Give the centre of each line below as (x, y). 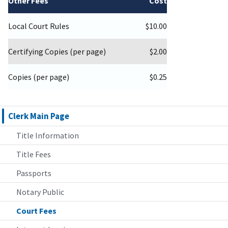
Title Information (48, 136)
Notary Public (40, 192)
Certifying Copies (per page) (57, 52)
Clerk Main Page (39, 116)
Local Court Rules (39, 26)
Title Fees (34, 154)
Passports (34, 173)
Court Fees (36, 211)
